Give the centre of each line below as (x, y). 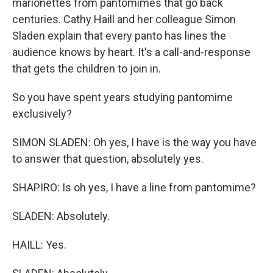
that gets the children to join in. (87, 69)
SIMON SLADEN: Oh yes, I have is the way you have (134, 142)
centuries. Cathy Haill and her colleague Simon (124, 19)
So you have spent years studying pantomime (122, 97)
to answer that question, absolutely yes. (108, 159)
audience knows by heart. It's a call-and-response (131, 52)
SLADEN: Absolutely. (61, 216)
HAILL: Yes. (39, 245)
